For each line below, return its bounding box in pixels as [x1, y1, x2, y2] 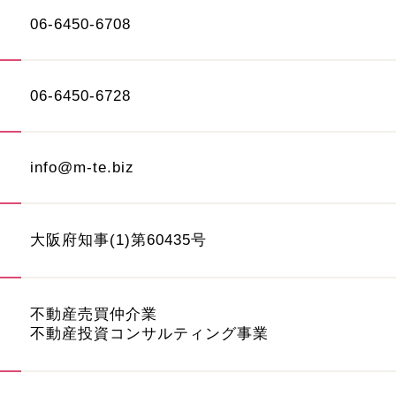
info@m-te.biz [30, 159, 134, 175]
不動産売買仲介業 [30, 306, 157, 322]
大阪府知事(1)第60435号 [30, 232, 207, 247]
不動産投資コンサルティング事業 [30, 325, 269, 341]
